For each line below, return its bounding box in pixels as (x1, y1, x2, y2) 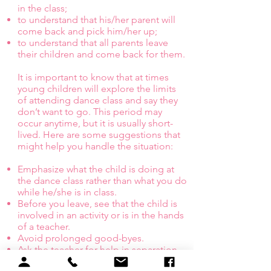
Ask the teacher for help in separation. (18, 244, 180, 255)
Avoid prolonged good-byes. (18, 232, 144, 244)
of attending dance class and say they (18, 94, 178, 106)
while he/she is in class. (18, 186, 117, 198)
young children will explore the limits (18, 83, 176, 94)
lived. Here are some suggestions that (18, 129, 180, 140)
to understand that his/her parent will (18, 14, 175, 25)
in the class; (18, 2, 67, 14)
